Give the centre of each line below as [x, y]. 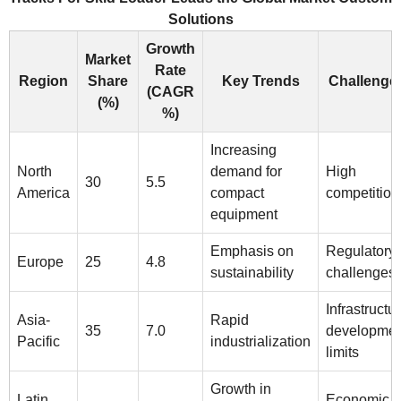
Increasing [243, 149]
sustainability [252, 272]
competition [363, 192]
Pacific [38, 341]
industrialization [260, 341]
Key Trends [260, 81]
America [43, 192]
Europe [40, 261]
